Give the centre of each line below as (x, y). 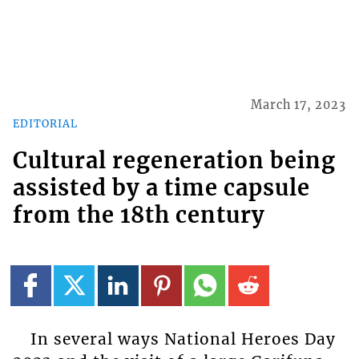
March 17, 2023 (299, 105)
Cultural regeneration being (174, 161)
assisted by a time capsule (161, 188)
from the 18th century (139, 215)
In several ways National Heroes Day (183, 339)
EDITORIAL (45, 123)
